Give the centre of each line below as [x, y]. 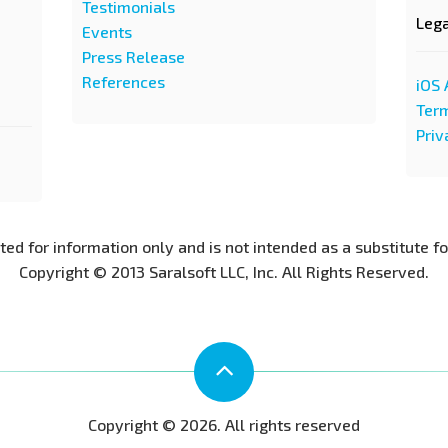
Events [107, 31]
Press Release [134, 56]
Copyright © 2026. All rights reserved [224, 424]
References [124, 81]
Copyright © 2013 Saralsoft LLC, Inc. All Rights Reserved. [224, 271]
